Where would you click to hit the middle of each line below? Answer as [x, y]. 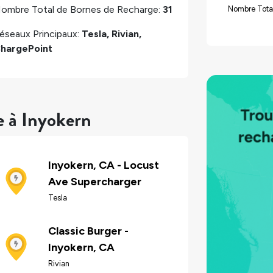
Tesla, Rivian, [112, 34]
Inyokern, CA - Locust [104, 165]
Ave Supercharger [95, 182]
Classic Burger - [88, 231]
